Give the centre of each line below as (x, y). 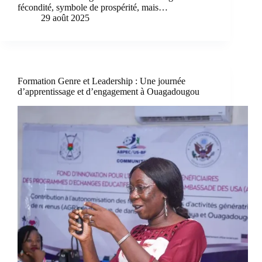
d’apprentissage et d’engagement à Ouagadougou (108, 92)
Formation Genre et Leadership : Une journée (101, 81)
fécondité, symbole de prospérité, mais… (93, 8)
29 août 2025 (65, 18)
